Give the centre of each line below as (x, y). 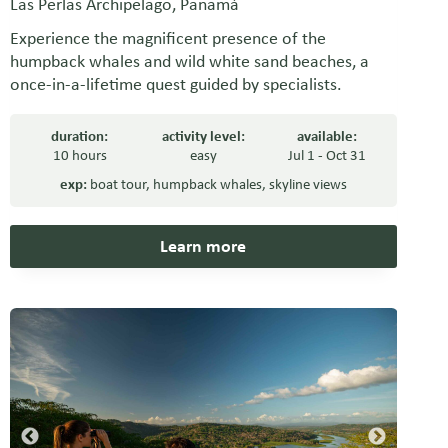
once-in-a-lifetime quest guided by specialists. (175, 84)
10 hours (79, 155)
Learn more (203, 246)
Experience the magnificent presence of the (167, 38)
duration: (80, 136)
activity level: (203, 136)
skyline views (307, 184)
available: (327, 136)
